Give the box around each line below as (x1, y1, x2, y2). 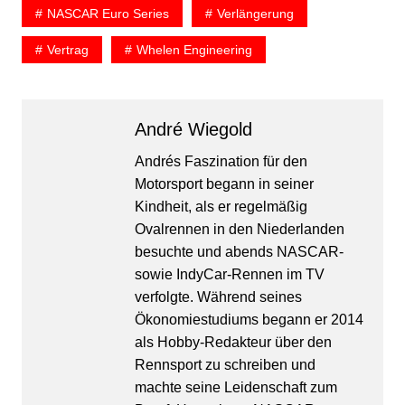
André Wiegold (134, 119, 252, 140)
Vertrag (46, 42, 89, 58)
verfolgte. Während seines (134, 289, 302, 306)
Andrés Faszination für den (134, 154, 307, 170)
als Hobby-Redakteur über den (134, 334, 332, 351)
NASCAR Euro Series (46, 6, 169, 22)
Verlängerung (216, 6, 294, 22)
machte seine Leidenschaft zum (134, 380, 337, 396)
